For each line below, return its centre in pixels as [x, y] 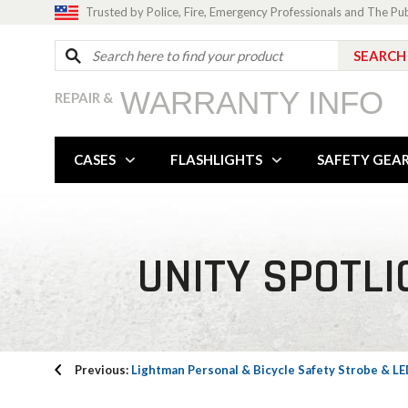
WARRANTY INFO [252, 102]
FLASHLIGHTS [216, 159]
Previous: [103, 370]
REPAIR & [84, 97]
